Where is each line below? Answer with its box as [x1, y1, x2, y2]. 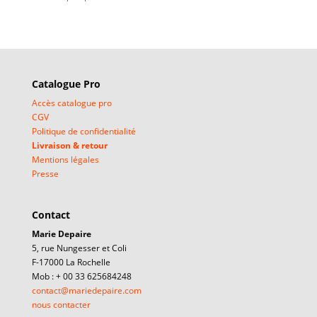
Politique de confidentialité [31, 125, 136, 137]
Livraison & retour [31, 139, 108, 151]
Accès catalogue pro [31, 96, 112, 109]
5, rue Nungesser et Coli [31, 242, 127, 255]
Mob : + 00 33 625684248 [31, 270, 132, 283]
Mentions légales [31, 153, 99, 166]
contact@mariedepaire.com [31, 284, 142, 297]
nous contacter [31, 299, 91, 311]
